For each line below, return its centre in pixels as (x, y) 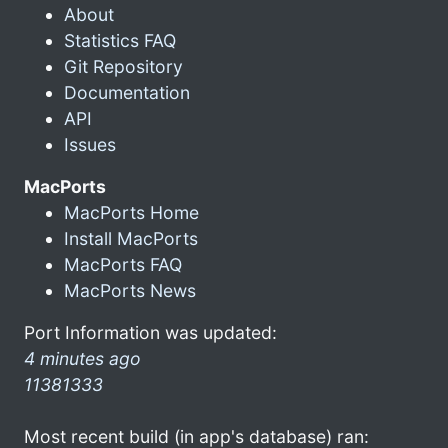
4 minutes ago (82, 358)
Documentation (127, 92)
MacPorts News (130, 290)
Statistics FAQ (120, 40)
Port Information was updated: (150, 332)
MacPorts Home (131, 212)
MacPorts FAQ (123, 264)
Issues (90, 144)
